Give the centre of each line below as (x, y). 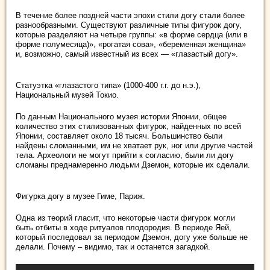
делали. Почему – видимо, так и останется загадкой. (113, 247)
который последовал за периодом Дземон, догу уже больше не (132, 237)
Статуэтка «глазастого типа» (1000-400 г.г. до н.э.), (108, 86)
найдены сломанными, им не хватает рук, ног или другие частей (134, 146)
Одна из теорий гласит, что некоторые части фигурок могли (125, 218)
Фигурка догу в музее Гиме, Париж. (80, 196)
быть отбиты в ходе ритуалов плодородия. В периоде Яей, (124, 228)
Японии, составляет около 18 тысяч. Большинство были (119, 136)
